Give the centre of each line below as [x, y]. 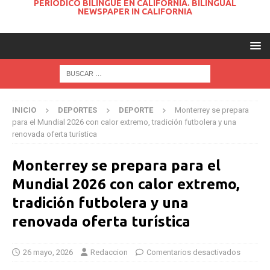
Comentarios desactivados [193, 253]
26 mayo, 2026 [48, 253]
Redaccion [109, 253]
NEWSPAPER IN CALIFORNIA [135, 12]
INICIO [24, 110]
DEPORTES [77, 110]
